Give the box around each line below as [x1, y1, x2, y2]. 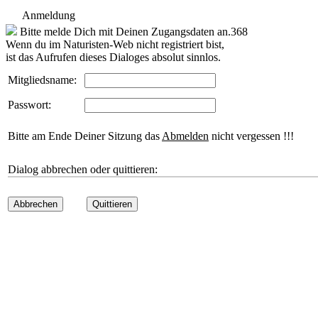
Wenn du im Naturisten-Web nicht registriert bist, [6, 38, 224, 50]
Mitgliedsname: [8, 74, 77, 86]
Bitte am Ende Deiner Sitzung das [8, 130, 162, 142]
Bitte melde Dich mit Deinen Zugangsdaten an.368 [17, 26, 248, 38]
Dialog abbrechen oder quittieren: [8, 163, 158, 175]
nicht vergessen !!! [209, 130, 294, 142]
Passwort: [8, 99, 51, 111]
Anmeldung [19, 9, 75, 21]
